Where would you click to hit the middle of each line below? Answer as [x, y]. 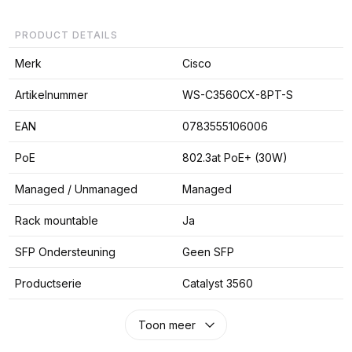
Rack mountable [56, 220]
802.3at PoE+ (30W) [235, 157]
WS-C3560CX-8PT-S [237, 94]
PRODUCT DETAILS [66, 35]
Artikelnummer [51, 94]
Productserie [48, 283]
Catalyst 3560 [217, 283]
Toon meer [167, 324]
